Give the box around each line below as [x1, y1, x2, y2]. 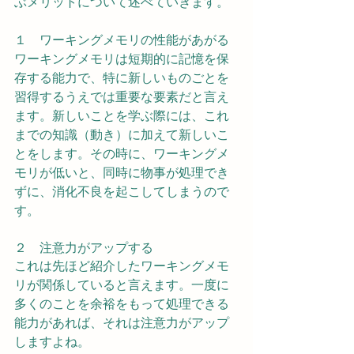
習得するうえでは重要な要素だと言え [14, 89, 229, 104]
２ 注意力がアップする [14, 239, 153, 257]
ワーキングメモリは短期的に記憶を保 [14, 51, 229, 66]
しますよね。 [14, 334, 90, 349]
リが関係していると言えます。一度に [14, 277, 229, 292]
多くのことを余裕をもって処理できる [14, 296, 229, 311]
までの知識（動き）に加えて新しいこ [14, 127, 229, 142]
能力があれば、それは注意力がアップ [14, 315, 229, 330]
